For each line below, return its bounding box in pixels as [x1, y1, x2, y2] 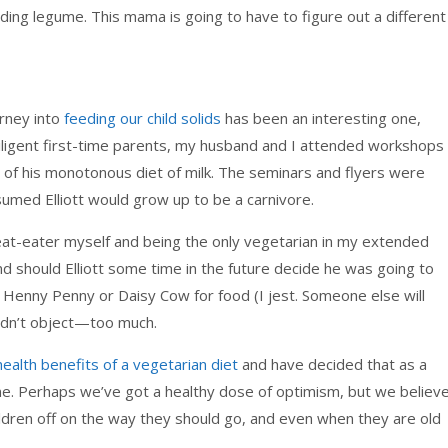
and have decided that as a [238, 353, 427, 374]
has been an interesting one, [221, 107, 421, 128]
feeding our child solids [64, 107, 221, 128]
